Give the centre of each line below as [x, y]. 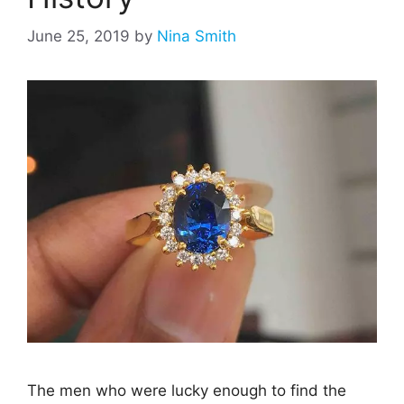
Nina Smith [197, 37]
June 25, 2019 [78, 37]
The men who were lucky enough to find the [187, 391]
